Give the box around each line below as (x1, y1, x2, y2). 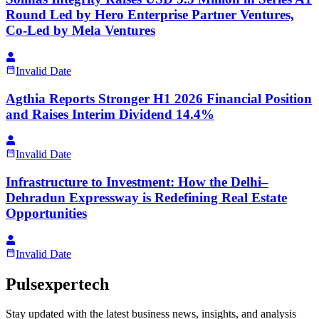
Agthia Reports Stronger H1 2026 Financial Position (6, 90, 312, 106)
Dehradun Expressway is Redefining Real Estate (6, 189, 287, 205)
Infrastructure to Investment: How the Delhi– (6, 174, 268, 189)
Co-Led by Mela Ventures (6, 23, 155, 38)
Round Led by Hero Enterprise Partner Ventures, (6, 7, 294, 23)
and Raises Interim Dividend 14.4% (6, 106, 214, 122)
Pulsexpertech (6, 274, 109, 293)
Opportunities (6, 205, 87, 221)
